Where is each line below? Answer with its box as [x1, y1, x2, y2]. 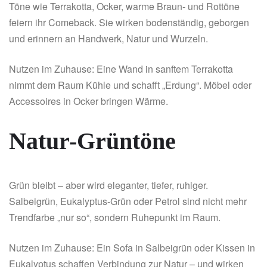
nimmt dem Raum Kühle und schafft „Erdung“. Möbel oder [9, 78, 252, 92]
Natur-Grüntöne [9, 128, 176, 155]
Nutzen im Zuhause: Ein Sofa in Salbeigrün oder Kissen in [9, 241, 255, 255]
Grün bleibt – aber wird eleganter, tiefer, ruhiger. [9, 178, 208, 193]
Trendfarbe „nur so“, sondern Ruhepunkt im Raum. [9, 210, 223, 225]
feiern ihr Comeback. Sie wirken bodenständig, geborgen [9, 15, 249, 30]
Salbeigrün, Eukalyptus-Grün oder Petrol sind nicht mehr [9, 194, 247, 209]
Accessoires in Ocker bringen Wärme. [9, 94, 168, 108]
